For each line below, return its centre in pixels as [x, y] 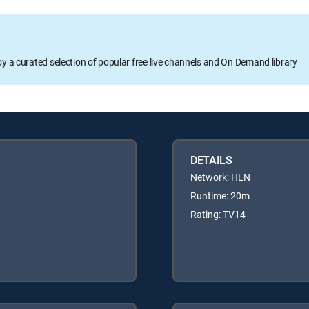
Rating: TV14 [218, 214]
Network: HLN [220, 177]
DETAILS [211, 160]
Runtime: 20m [220, 195]
